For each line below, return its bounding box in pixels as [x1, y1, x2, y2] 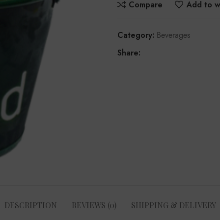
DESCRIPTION [4, 199, 57, 210]
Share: [117, 47, 140, 58]
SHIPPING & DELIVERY [131, 199, 216, 210]
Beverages [157, 30, 190, 41]
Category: [117, 29, 154, 41]
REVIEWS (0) [71, 199, 116, 210]
